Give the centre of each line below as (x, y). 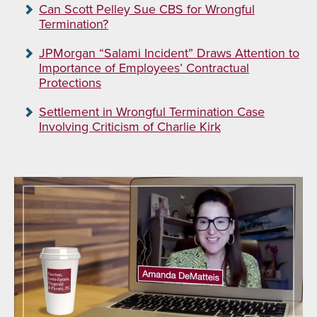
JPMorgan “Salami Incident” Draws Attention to (169, 53)
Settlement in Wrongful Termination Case (152, 112)
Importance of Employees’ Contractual (144, 68)
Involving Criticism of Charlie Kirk (130, 127)
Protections (70, 83)
